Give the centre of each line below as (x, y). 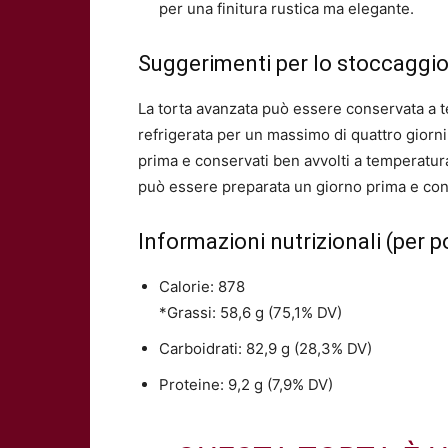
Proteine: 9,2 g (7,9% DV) (246, 384)
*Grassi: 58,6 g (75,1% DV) (250, 312)
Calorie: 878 (202, 286)
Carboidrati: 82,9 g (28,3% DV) (265, 348)
